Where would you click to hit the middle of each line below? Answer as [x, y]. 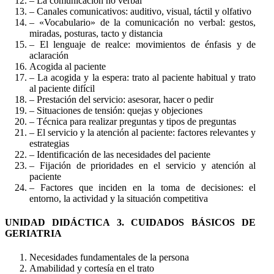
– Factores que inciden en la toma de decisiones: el [143, 187]
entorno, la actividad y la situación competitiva [119, 198]
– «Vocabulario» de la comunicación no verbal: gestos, [143, 22]
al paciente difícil [62, 88]
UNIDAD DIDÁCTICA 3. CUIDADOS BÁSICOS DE [131, 222]
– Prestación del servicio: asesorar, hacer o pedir [121, 99]
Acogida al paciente [68, 66]
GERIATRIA [33, 233]
